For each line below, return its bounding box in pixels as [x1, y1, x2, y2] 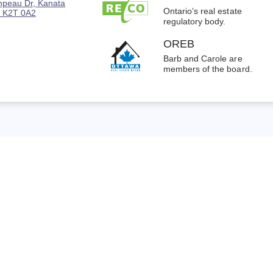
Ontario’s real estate [163, 6, 242, 16]
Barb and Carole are [163, 54, 243, 64]
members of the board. [163, 65, 252, 74]
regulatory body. [163, 16, 226, 26]
